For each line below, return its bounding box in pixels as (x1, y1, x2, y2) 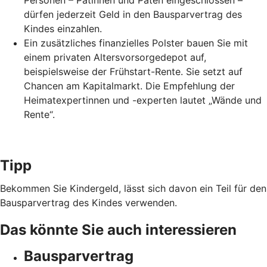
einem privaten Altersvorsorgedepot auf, (24, 51, 206, 64)
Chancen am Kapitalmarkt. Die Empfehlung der (24, 80, 235, 92)
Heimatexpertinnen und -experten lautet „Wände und (24, 94, 262, 107)
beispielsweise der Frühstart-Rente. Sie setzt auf (24, 66, 243, 78)
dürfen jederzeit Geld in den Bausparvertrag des (24, 8, 242, 21)
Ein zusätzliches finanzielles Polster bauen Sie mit (24, 37, 248, 49)
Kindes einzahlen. (24, 23, 102, 35)
